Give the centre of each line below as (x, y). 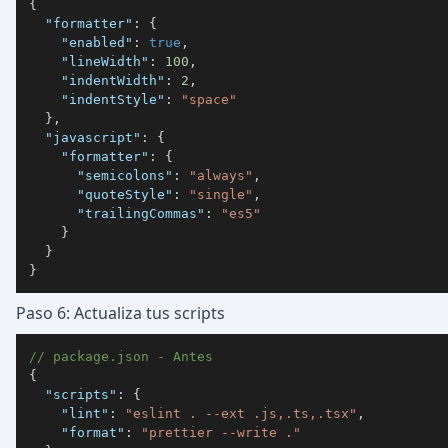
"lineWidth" (105, 61)
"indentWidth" (113, 80)
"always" (221, 175)
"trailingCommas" (141, 213)
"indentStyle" (113, 99)
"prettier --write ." (221, 432)
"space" (209, 99)
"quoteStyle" (125, 194)
